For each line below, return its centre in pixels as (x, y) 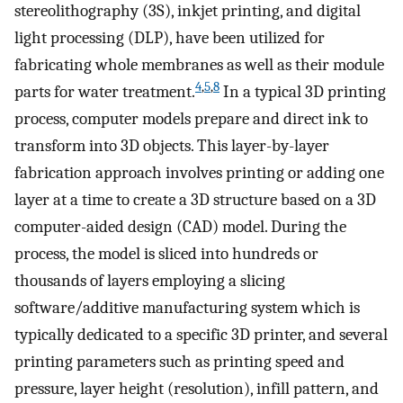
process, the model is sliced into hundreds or (166, 254)
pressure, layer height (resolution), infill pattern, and (197, 389)
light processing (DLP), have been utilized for (170, 38)
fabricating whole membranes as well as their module (199, 65)
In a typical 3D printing (303, 92)
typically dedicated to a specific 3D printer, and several (201, 335)
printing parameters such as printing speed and (179, 362)
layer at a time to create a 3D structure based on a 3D (195, 200)
